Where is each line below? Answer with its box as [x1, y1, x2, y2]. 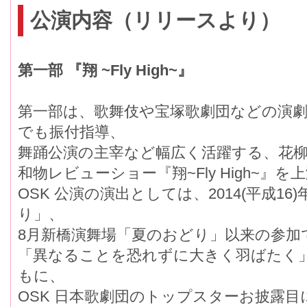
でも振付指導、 [18, 123, 125, 141]
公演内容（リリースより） [29, 9, 280, 32]
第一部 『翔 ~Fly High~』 [18, 62, 193, 79]
